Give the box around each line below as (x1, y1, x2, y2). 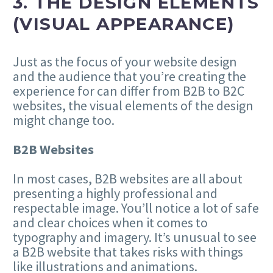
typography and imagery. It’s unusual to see (13, 229, 257, 246)
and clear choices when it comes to (13, 214, 208, 232)
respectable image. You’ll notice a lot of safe (13, 199, 259, 217)
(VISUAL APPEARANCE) (13, 13, 235, 35)
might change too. (13, 111, 115, 129)
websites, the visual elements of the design (13, 96, 253, 114)
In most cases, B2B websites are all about (13, 170, 243, 188)
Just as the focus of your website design (13, 52, 237, 70)
